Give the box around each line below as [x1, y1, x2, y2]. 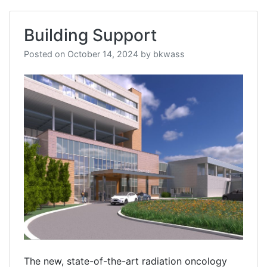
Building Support [24, 25, 157, 46]
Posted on [24, 49, 67, 60]
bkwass [153, 49, 185, 60]
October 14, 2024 [67, 49, 138, 60]
